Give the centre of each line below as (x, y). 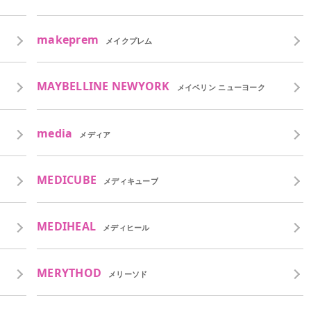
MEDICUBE (67, 179)
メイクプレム (129, 41)
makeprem (68, 40)
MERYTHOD (69, 273)
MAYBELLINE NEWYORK (103, 86)
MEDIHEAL (67, 226)
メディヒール (126, 227)
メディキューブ (131, 180)
